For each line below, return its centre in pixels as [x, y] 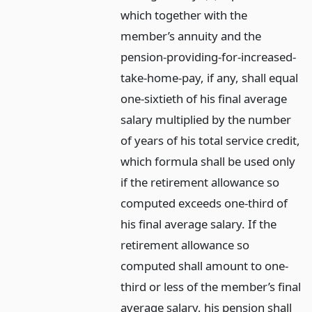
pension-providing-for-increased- [209, 57]
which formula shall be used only [208, 162]
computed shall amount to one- [205, 266]
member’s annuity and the [191, 36]
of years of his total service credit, [211, 141]
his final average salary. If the [199, 224]
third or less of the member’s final [211, 287]
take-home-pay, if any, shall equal [210, 78]
